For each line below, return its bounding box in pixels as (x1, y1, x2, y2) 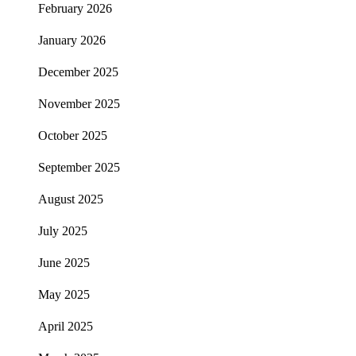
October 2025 (38, 129, 107, 143)
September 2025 (38, 161, 120, 175)
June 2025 (38, 256, 90, 270)
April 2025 (38, 319, 93, 334)
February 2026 (38, 2, 112, 16)
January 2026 (38, 33, 106, 48)
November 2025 (38, 97, 120, 111)
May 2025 (38, 288, 90, 302)
